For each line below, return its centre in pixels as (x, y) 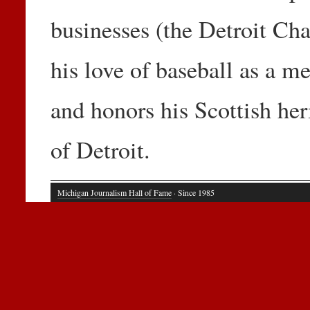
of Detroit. (100, 149)
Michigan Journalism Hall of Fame (114, 192)
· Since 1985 (193, 192)
